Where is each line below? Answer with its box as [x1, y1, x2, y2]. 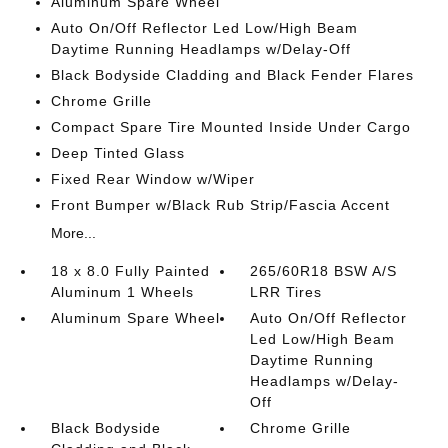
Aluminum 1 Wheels [50, 284, 194, 300]
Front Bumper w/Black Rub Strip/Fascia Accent [50, 197, 390, 213]
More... [50, 225, 96, 241]
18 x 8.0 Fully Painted [50, 263, 210, 279]
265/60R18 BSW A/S [250, 263, 398, 279]
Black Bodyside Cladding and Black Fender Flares [50, 67, 414, 83]
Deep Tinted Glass [50, 145, 185, 161]
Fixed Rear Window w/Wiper [50, 171, 255, 187]
